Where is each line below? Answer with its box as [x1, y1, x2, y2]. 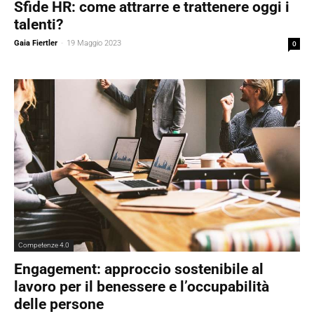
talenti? [14, 15, 63, 33]
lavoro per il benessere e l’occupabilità [14, 278, 269, 295]
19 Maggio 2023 [67, 38, 121, 48]
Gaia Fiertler [14, 38, 57, 48]
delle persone [14, 295, 104, 313]
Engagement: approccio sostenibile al [14, 260, 264, 278]
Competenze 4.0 [18, 240, 69, 249]
